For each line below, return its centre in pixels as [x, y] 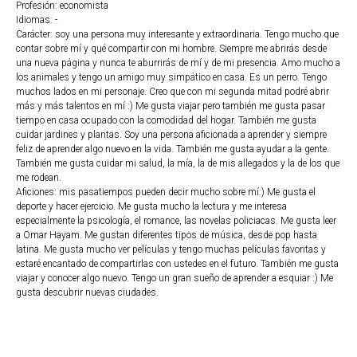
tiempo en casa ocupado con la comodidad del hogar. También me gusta [166, 120]
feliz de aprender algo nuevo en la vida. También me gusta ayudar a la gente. [173, 149]
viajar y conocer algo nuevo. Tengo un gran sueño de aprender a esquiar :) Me [175, 278]
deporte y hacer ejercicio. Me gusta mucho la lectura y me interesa [151, 206]
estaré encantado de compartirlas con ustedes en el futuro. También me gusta [177, 264]
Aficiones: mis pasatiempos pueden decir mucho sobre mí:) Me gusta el [166, 192]
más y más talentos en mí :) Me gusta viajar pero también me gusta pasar [171, 106]
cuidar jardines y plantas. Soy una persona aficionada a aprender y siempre [171, 135]
